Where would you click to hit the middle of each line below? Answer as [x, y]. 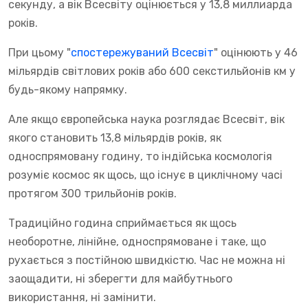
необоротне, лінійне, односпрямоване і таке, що [137, 241]
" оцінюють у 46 [256, 52]
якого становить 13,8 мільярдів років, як [115, 137]
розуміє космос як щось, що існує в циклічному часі [145, 175]
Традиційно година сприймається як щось [122, 223]
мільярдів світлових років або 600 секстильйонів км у [152, 71]
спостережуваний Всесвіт [142, 52]
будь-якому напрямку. [68, 89]
